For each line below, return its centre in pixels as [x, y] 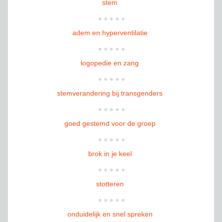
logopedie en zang [110, 63]
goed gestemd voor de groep [110, 123]
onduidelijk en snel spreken [110, 214]
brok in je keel [110, 153]
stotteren [110, 184]
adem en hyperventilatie [110, 32]
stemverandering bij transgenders [110, 93]
